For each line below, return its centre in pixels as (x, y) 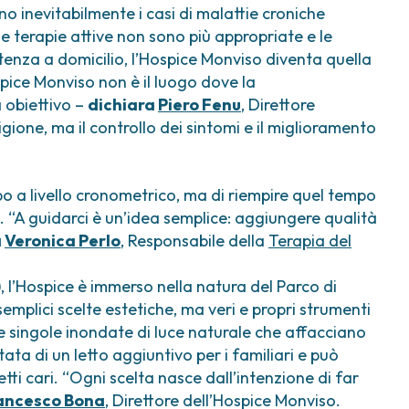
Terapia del (310, 241)
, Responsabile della (194, 241)
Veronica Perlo (63, 241)
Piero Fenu (199, 105)
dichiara (123, 105)
